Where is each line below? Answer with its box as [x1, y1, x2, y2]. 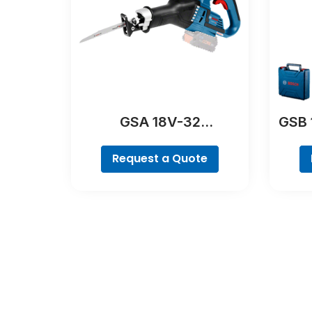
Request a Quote [112, 150, 208, 167]
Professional [118, 131, 202, 148]
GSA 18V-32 [119, 113, 201, 130]
